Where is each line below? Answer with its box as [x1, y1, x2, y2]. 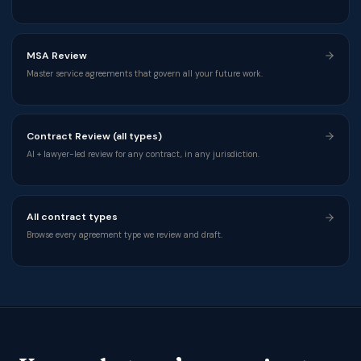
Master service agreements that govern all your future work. [26, 68, 263, 79]
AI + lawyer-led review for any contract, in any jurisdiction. [26, 149, 259, 160]
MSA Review [26, 48, 87, 62]
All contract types [26, 210, 118, 224]
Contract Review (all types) [26, 129, 162, 143]
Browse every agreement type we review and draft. [26, 230, 222, 241]
